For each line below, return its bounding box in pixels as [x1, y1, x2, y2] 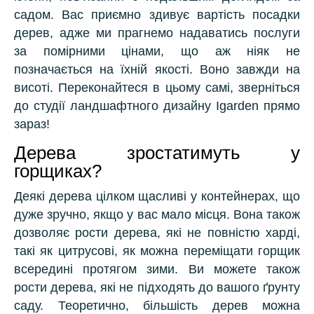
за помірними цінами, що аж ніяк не [14, 44, 300, 58]
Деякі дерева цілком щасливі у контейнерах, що [14, 189, 300, 203]
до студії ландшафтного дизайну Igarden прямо [14, 99, 300, 113]
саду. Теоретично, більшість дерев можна [14, 299, 300, 313]
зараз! [14, 117, 50, 131]
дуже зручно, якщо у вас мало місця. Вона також [14, 207, 300, 221]
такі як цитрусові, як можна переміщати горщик [14, 244, 300, 258]
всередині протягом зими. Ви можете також [14, 262, 300, 276]
